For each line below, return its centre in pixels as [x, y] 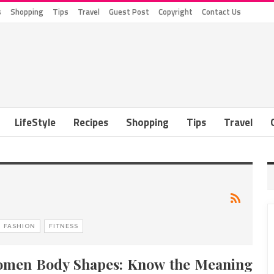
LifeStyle [35, 122]
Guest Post [129, 12]
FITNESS [64, 226]
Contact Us [221, 12]
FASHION [20, 226]
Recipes [91, 122]
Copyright [176, 12]
